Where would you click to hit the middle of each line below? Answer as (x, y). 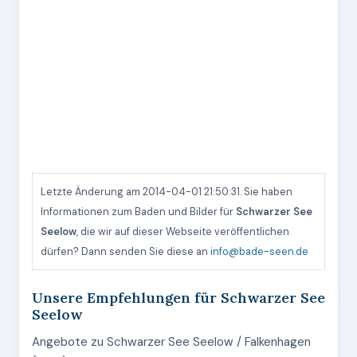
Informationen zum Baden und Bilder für (138, 212)
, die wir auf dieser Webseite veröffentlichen (183, 231)
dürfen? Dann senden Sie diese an (126, 251)
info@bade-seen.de (259, 251)
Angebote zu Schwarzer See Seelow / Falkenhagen (171, 342)
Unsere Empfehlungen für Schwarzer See (178, 298)
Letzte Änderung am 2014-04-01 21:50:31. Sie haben (167, 192)
